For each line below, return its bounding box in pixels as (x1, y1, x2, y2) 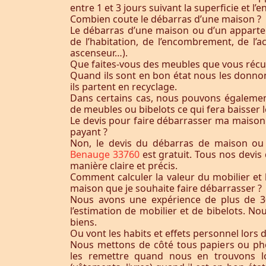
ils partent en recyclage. (70, 80, 177, 93)
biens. (70, 216, 97, 229)
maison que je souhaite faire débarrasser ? (70, 182, 262, 195)
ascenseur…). (70, 46, 128, 59)
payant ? (70, 125, 107, 138)
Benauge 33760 (70, 148, 142, 161)
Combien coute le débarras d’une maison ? (70, 12, 261, 26)
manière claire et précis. (70, 159, 178, 172)
